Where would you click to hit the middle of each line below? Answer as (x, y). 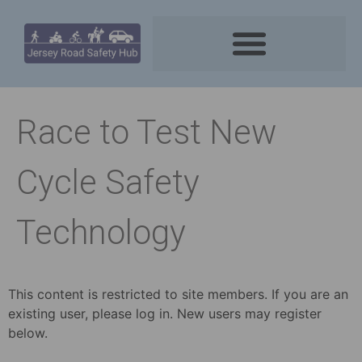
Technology (101, 232)
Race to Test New (146, 132)
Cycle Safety (108, 182)
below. (28, 333)
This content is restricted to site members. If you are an (178, 294)
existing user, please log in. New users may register (165, 313)
